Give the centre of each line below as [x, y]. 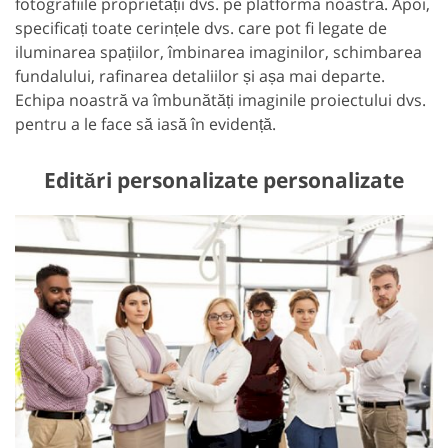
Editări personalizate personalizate [224, 180]
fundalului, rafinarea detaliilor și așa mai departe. [200, 76]
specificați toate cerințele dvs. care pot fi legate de [201, 28]
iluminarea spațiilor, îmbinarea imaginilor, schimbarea [218, 52]
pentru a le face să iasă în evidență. [145, 124]
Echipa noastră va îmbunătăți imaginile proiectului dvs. [220, 100]
